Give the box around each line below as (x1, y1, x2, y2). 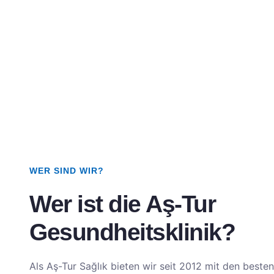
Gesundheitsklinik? (29, 219, 235, 245)
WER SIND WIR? (29, 166, 104, 176)
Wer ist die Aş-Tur (29, 191, 215, 217)
